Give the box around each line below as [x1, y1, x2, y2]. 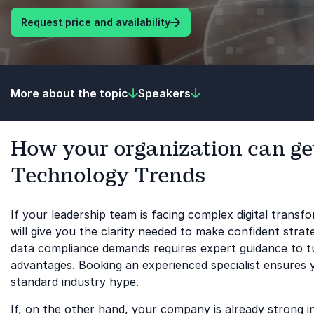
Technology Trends [11, 162, 205, 189]
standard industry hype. [11, 275, 139, 289]
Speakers [138, 86, 191, 100]
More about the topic [11, 86, 128, 100]
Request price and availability [21, 16, 170, 28]
